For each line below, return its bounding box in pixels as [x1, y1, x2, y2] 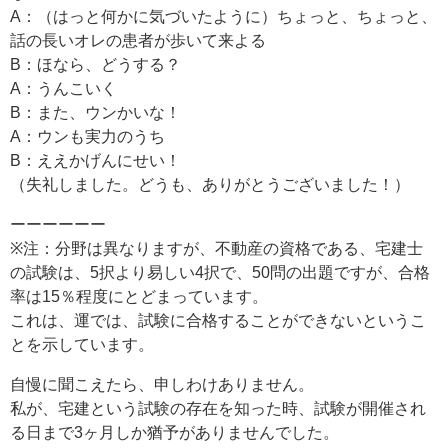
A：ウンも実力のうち [10, 128, 165, 145]
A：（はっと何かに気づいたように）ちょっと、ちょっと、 [10, 8, 437, 25]
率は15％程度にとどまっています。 [10, 288, 268, 305]
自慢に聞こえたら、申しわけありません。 [10, 376, 314, 393]
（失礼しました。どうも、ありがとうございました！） [10, 176, 410, 193]
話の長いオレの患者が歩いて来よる [10, 32, 266, 49]
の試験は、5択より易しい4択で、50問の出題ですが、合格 [10, 264, 430, 281]
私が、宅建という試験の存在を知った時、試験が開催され [10, 400, 426, 417]
